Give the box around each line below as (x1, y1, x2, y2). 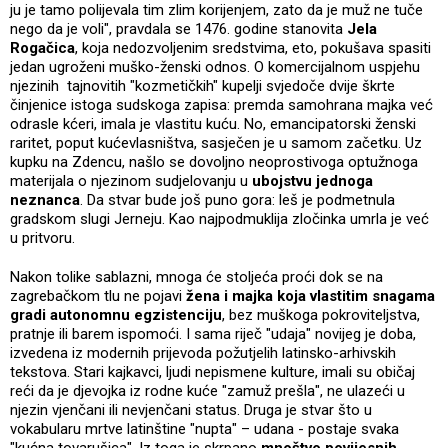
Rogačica (10, 38, 75, 57)
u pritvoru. (10, 228, 79, 247)
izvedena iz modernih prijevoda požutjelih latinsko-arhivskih (10, 343, 396, 362)
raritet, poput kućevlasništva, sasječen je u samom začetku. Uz (10, 133, 422, 152)
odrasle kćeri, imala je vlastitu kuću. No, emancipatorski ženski (10, 114, 416, 133)
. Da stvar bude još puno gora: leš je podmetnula (80, 190, 395, 209)
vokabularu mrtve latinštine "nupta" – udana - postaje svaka (10, 419, 399, 438)
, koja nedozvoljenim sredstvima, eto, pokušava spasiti (75, 38, 431, 57)
